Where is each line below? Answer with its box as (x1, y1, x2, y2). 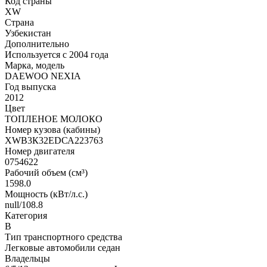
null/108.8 (5, 199, 43, 210)
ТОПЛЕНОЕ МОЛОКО (5, 113, 103, 124)
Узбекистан (5, 27, 51, 38)
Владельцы (5, 253, 50, 263)
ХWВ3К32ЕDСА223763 (5, 135, 103, 145)
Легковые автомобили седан (5, 242, 120, 253)
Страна (5, 17, 34, 27)
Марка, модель (5, 60, 64, 70)
